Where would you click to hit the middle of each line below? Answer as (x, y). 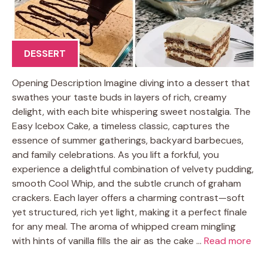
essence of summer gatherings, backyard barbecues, (128, 140)
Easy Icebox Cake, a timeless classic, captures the (121, 126)
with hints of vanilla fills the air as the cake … (108, 241)
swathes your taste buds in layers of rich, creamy (119, 97)
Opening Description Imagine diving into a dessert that (131, 83)
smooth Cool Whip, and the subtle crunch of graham (127, 183)
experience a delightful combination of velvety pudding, (133, 169)
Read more (228, 241)
